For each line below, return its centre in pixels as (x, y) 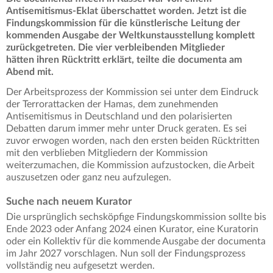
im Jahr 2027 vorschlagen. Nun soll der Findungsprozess (126, 254)
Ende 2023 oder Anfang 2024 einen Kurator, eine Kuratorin (132, 229)
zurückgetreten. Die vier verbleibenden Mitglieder (115, 48)
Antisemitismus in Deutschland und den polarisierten (119, 117)
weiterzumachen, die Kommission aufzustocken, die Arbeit (130, 165)
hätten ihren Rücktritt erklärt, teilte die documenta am (124, 60)
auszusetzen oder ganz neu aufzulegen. (89, 178)
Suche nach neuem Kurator (69, 202)
